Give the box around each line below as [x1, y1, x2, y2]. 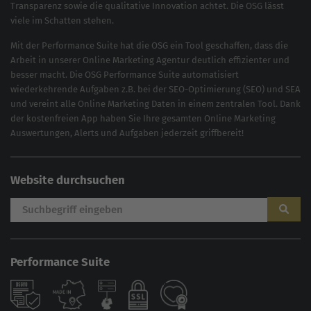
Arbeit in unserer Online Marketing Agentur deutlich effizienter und [10, 55, 289, 66]
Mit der [10, 40, 42, 51]
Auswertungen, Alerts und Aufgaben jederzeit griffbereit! [10, 128, 244, 139]
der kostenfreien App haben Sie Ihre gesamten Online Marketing [10, 113, 276, 124]
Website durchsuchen [10, 173, 125, 187]
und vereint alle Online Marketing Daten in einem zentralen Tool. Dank [10, 99, 301, 110]
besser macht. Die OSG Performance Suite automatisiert [10, 69, 239, 81]
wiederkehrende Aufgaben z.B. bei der [10, 84, 169, 95]
